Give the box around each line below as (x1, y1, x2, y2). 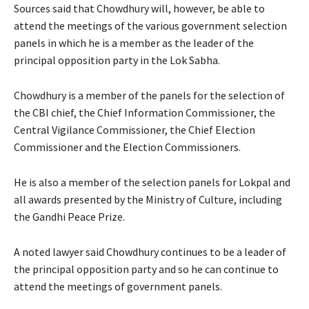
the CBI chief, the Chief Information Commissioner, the (14, 105, 275, 119)
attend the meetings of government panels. (14, 279, 222, 293)
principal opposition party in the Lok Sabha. (14, 52, 220, 67)
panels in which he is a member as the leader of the (14, 35, 254, 50)
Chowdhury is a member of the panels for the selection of (14, 88, 285, 102)
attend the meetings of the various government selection (14, 18, 287, 32)
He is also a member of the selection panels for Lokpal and (14, 175, 290, 189)
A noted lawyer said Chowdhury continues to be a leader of (14, 244, 286, 259)
